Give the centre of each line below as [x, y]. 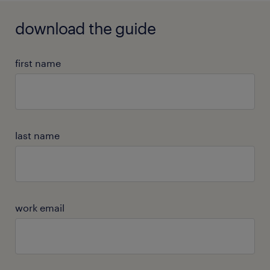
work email [40, 208]
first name [38, 63]
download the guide [85, 28]
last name [37, 135]
